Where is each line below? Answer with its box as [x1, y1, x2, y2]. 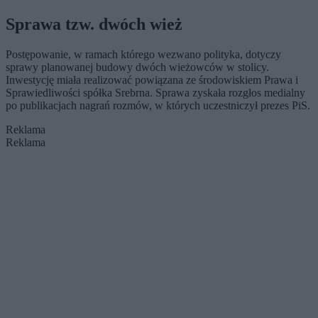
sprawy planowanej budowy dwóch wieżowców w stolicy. [6, 61, 269, 73]
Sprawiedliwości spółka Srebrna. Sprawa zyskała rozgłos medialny [6, 87, 305, 99]
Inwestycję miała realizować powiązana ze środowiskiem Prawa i [6, 74, 298, 86]
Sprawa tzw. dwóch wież [6, 15, 182, 34]
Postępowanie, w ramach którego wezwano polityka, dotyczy [6, 48, 281, 60]
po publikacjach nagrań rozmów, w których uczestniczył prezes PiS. [6, 99, 310, 111]
